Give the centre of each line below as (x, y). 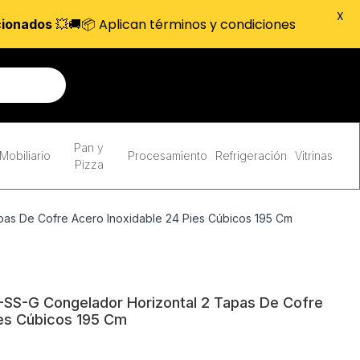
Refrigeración (251, 155)
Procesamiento (167, 155)
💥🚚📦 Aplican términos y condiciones (174, 24)
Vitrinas (313, 155)
